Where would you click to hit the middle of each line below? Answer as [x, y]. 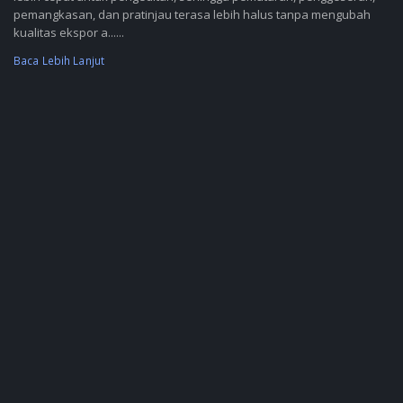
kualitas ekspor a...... [69, 33]
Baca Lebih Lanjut [59, 61]
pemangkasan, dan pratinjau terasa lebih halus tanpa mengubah [192, 15]
